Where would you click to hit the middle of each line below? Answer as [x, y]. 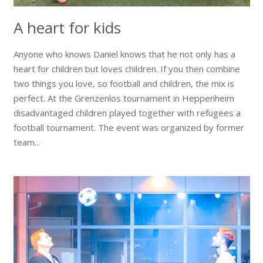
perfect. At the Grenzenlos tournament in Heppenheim [124, 98]
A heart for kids [67, 27]
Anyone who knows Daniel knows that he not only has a [124, 54]
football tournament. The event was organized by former [129, 127]
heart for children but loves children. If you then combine [127, 68]
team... [26, 142]
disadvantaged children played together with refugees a [127, 112]
